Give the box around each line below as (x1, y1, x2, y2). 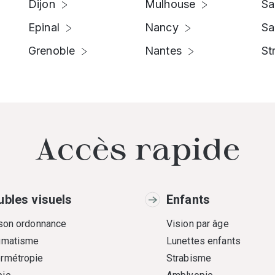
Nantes (145, 44, 182, 57)
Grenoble (28, 44, 76, 57)
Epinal (28, 21, 60, 34)
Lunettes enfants (166, 235, 241, 247)
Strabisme (166, 252, 212, 264)
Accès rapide (34, 130, 241, 166)
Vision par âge (166, 218, 229, 230)
